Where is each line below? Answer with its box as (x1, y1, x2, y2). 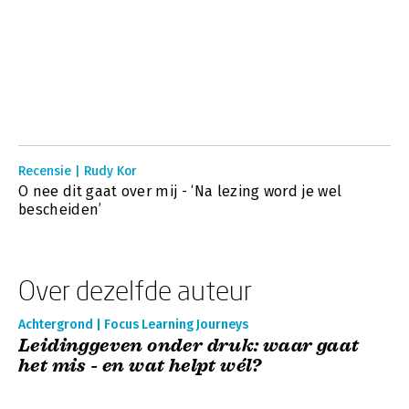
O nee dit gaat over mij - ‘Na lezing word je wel (18, 183, 342, 200)
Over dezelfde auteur (18, 274, 252, 306)
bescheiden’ (18, 201, 102, 218)
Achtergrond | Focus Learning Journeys (18, 317, 248, 332)
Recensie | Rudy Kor (18, 163, 136, 179)
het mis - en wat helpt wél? (18, 354, 262, 377)
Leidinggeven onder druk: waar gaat (18, 334, 360, 357)
